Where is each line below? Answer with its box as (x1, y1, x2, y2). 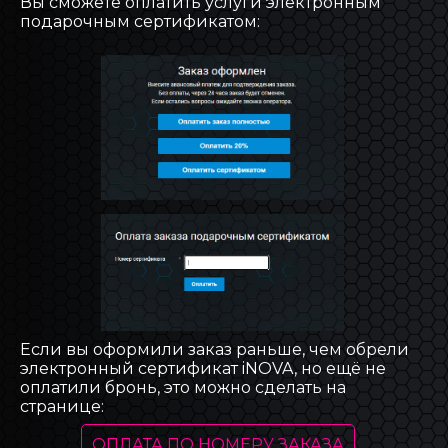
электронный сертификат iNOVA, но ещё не (20, 359, 386, 379)
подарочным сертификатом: (20, 12, 260, 31)
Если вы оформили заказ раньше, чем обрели (20, 340, 409, 360)
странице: (20, 397, 104, 417)
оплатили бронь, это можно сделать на (20, 378, 346, 398)
